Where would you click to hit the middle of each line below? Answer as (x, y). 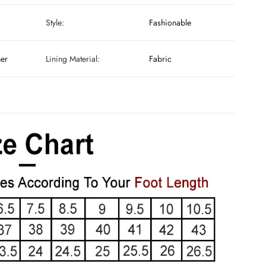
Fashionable (170, 23)
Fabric (160, 59)
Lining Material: (73, 59)
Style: (55, 23)
